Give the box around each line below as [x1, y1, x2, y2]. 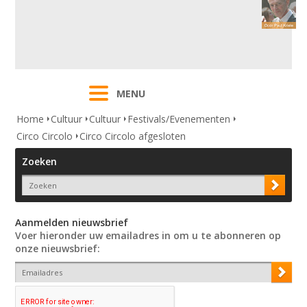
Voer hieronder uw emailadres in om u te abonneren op [15, 229, 282, 243]
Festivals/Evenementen [127, 112, 231, 126]
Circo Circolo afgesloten [79, 130, 186, 143]
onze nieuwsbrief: [15, 242, 101, 256]
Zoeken [22, 155, 58, 169]
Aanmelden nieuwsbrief [15, 216, 129, 230]
